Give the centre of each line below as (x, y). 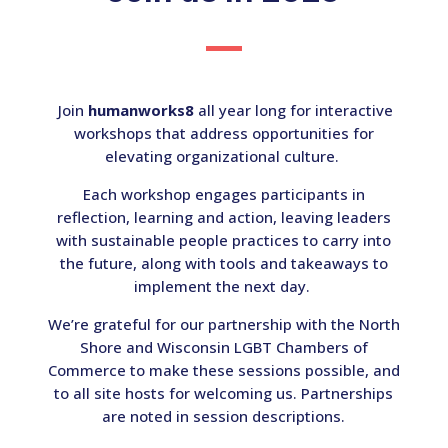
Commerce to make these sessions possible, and (223, 369)
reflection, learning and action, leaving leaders (223, 216)
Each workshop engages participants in (223, 193)
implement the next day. (223, 285)
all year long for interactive (296, 109)
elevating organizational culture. (223, 155)
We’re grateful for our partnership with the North (223, 323)
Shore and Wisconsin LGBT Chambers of (223, 346)
